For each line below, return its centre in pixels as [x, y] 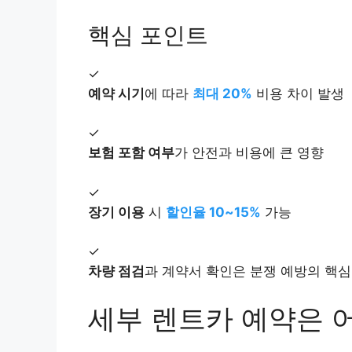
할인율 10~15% [213, 212]
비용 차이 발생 [298, 93]
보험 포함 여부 [131, 153]
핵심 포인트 [148, 35]
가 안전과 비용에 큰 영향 [249, 153]
